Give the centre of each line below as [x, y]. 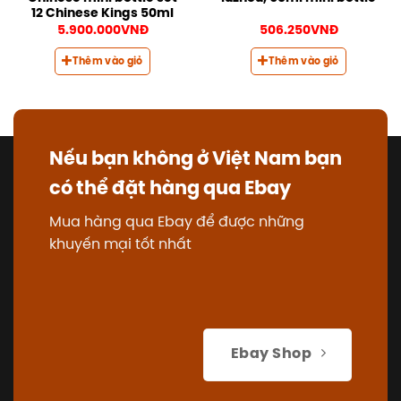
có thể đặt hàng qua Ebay [170, 189]
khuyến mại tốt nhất [120, 245]
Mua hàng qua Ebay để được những [177, 223]
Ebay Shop [271, 355]
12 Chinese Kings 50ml [102, 14]
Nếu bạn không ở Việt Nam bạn [196, 160]
